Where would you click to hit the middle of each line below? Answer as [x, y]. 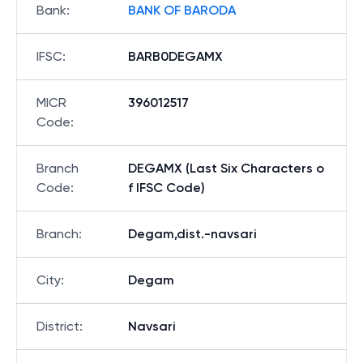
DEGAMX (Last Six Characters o [226, 168]
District [58, 326]
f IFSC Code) [167, 188]
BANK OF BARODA [182, 10]
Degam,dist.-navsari [192, 234]
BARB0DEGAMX [175, 56]
